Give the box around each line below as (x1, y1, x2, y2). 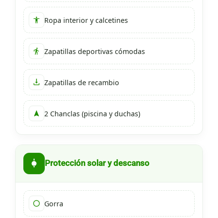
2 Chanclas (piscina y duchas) (44, 109, 140, 118)
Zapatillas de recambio (44, 77, 119, 87)
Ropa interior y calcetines (44, 15, 128, 25)
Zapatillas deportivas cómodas (44, 46, 145, 56)
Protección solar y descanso (45, 159, 149, 168)
